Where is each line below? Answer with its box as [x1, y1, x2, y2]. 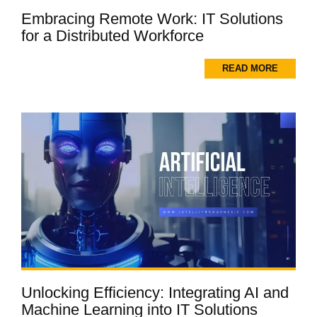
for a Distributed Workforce [21, 27, 204, 45]
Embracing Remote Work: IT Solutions [21, 10, 283, 28]
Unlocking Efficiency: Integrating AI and [21, 283, 289, 301]
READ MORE [222, 63, 278, 74]
